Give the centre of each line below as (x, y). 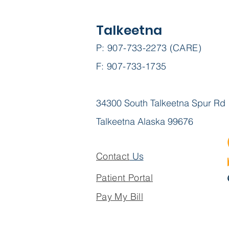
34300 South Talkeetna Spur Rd (161, 103)
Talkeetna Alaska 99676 (145, 121)
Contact (113, 156)
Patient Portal (125, 178)
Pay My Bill (120, 197)
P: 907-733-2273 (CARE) (149, 48)
